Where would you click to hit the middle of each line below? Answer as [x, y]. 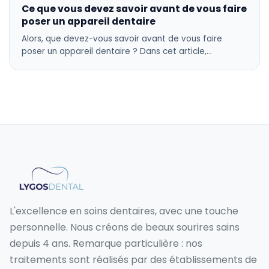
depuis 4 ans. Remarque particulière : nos [106, 244]
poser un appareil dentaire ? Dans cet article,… [117, 52]
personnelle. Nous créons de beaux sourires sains [125, 228]
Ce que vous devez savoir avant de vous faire [134, 9]
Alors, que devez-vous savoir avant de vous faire [122, 39]
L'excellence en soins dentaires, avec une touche [124, 211]
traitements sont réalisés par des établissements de [133, 260]
